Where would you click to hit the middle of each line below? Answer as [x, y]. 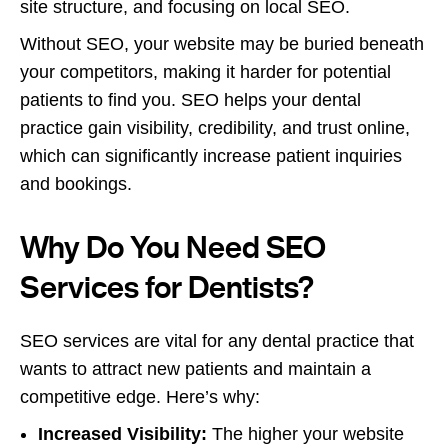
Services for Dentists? [167, 286]
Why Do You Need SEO [173, 246]
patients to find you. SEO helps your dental [190, 99]
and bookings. [76, 183]
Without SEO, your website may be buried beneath [222, 43]
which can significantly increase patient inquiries [211, 155]
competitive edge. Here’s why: [140, 396]
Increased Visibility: [122, 433]
